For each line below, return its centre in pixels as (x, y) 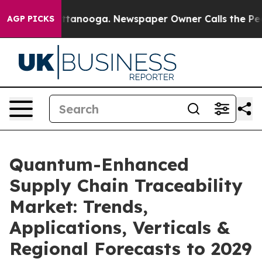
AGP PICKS (31, 19)
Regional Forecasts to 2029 (131, 249)
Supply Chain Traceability (126, 185)
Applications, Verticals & (120, 227)
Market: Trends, (79, 206)
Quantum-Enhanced (99, 164)
